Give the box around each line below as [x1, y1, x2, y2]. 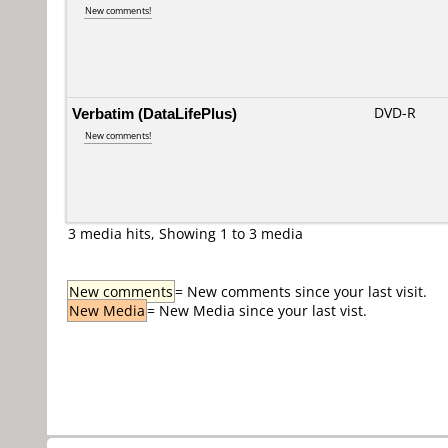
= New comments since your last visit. [175, 282, 427, 301]
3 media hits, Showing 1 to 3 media [68, 224, 303, 243]
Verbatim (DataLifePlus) [72, 103, 237, 123]
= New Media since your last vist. [147, 301, 367, 320]
